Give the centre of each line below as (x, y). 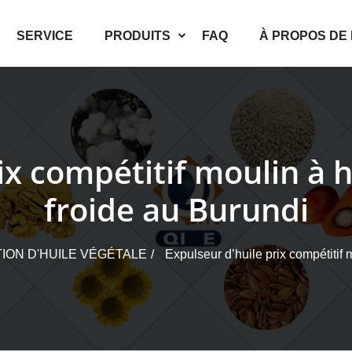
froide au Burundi (176, 209)
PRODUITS (137, 36)
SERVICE (45, 36)
